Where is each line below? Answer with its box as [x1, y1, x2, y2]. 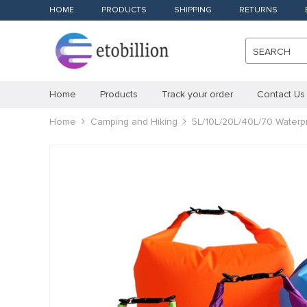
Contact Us [257, 88, 305, 100]
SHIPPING [174, 5, 212, 15]
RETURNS [239, 5, 278, 15]
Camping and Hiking [90, 116, 177, 127]
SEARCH [253, 46, 291, 58]
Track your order [162, 88, 233, 100]
